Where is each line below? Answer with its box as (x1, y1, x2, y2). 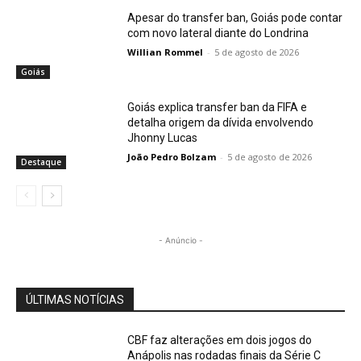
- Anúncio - (158, 235, 203, 246)
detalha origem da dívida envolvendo (127, 116, 314, 130)
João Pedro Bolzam (127, 151, 217, 164)
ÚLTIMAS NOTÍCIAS (26, 293, 124, 307)
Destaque (21, 156, 61, 168)
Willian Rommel (127, 45, 204, 58)
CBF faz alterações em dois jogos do (127, 334, 313, 347)
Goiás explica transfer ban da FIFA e (127, 101, 308, 114)
